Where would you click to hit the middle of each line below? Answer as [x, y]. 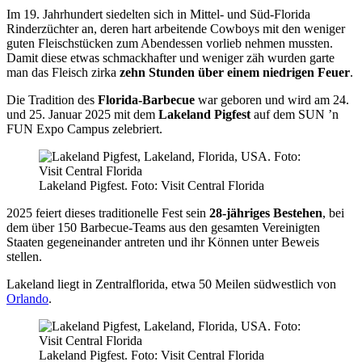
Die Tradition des [52, 100]
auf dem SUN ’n [295, 115]
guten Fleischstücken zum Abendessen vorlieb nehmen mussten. [170, 44]
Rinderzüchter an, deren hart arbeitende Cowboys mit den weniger [176, 29]
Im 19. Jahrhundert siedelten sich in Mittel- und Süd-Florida [158, 15]
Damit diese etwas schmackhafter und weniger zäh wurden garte [170, 58]
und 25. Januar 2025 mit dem [82, 115]
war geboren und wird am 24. [272, 100]
